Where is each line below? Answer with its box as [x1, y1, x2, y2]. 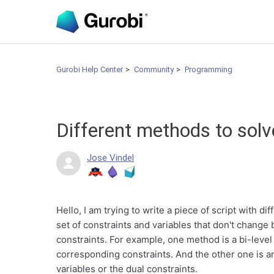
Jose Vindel [87, 152, 134, 163]
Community [134, 65, 174, 74]
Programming [185, 65, 232, 74]
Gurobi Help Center [56, 65, 123, 74]
